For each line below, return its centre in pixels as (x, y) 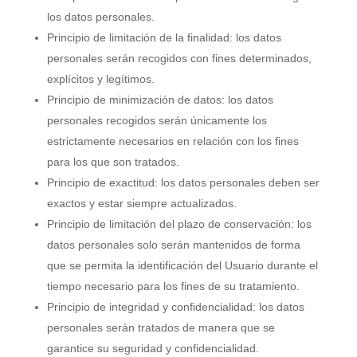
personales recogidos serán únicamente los (157, 120)
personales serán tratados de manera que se (161, 328)
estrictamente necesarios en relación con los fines (173, 141)
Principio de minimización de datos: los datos (160, 100)
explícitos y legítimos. (100, 79)
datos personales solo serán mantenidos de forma (173, 245)
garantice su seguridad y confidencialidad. (153, 348)
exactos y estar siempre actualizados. (141, 203)
